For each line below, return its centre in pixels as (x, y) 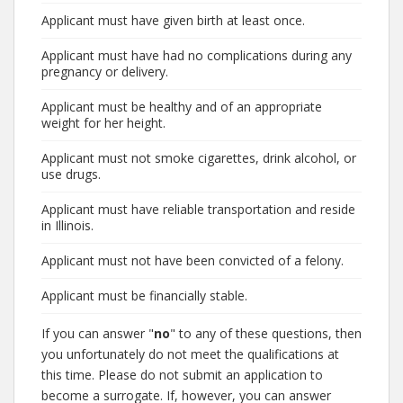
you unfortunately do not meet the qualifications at (190, 354)
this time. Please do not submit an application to (182, 375)
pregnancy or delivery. (105, 72)
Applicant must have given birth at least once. (173, 20)
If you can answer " (98, 333)
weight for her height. (103, 123)
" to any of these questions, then (266, 333)
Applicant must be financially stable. (144, 296)
